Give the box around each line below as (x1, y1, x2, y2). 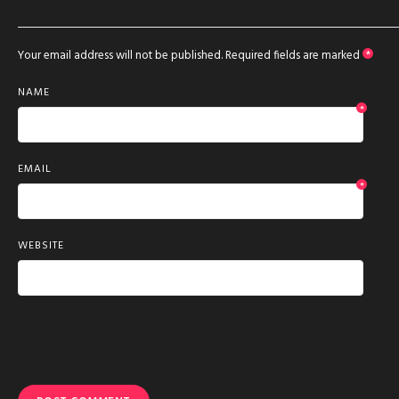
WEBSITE (18, 237, 64, 256)
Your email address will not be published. (18, 46, 223, 66)
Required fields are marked (225, 46, 362, 66)
